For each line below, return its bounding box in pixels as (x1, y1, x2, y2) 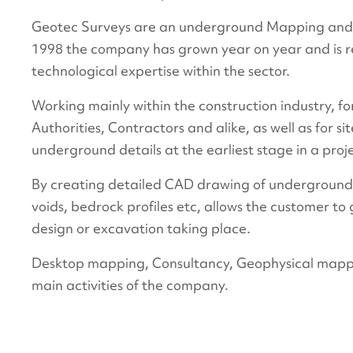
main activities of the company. (32, 276, 229, 294)
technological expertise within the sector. (32, 61, 291, 80)
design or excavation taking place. (32, 219, 251, 237)
